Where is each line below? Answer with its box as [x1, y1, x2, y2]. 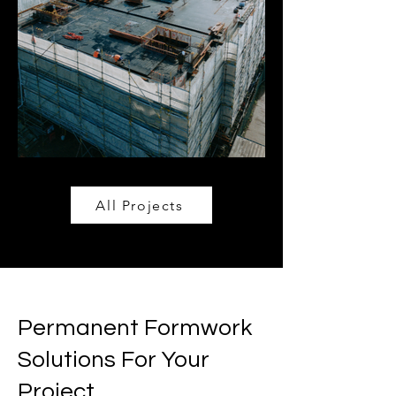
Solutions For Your [18, 348, 209, 371]
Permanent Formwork [18, 316, 252, 339]
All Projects [95, 196, 184, 214]
